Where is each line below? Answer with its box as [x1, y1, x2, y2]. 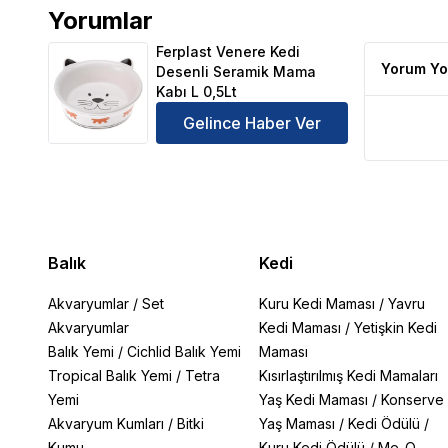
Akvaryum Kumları [48, 415, 164, 432]
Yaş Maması [258, 415, 335, 432]
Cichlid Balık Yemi [127, 343, 241, 360]
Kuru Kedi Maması [258, 295, 375, 312]
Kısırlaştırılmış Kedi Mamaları [258, 367, 438, 384]
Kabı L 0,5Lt [156, 83, 237, 100]
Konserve [380, 391, 444, 408]
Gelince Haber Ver [183, 113, 321, 133]
